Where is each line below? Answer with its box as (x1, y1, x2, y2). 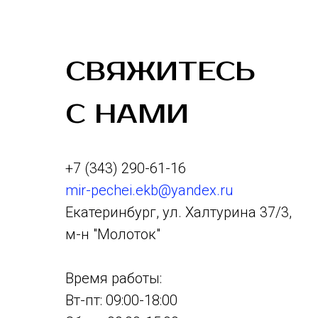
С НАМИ (65, 99, 189, 131)
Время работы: (65, 270, 162, 287)
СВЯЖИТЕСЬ (65, 56, 256, 88)
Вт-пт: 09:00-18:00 (65, 292, 177, 309)
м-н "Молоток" (65, 226, 160, 243)
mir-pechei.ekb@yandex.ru (65, 182, 234, 199)
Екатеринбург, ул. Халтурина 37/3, (65, 204, 292, 221)
